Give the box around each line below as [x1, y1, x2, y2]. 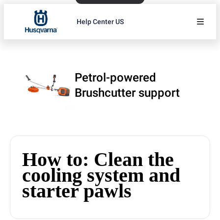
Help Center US [77, 17, 124, 26]
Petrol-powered [75, 71, 156, 84]
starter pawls [22, 180, 132, 202]
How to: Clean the [22, 148, 174, 170]
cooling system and [22, 164, 180, 186]
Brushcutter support [75, 86, 180, 100]
